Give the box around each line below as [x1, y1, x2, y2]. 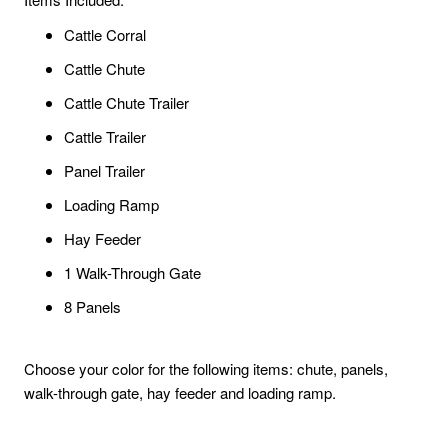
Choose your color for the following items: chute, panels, [24, 358, 388, 380]
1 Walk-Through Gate [64, 262, 201, 284]
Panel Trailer [64, 160, 145, 182]
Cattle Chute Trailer [64, 92, 189, 114]
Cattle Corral [64, 24, 146, 46]
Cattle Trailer [64, 126, 146, 148]
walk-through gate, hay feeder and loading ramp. [24, 382, 336, 404]
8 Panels [64, 296, 121, 318]
